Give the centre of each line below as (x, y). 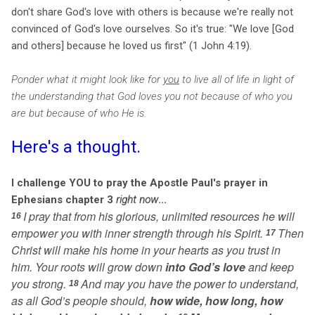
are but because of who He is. (79, 113)
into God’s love (205, 266)
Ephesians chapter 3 (64, 199)
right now (137, 199)
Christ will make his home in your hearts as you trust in (146, 250)
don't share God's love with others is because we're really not (152, 12)
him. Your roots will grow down (88, 266)
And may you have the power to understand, (190, 283)
